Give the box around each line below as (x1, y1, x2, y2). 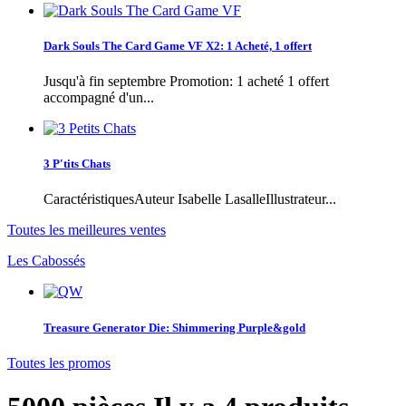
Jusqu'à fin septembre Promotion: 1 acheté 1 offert (43, 73, 329, 90)
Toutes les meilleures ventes (7, 222, 166, 238)
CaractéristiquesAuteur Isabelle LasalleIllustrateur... (43, 191, 336, 208)
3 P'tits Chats (43, 157, 111, 171)
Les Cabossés (7, 253, 85, 269)
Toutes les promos (7, 354, 111, 371)
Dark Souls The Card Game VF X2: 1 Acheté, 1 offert (43, 38, 312, 53)
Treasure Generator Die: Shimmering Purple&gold (43, 320, 305, 334)
